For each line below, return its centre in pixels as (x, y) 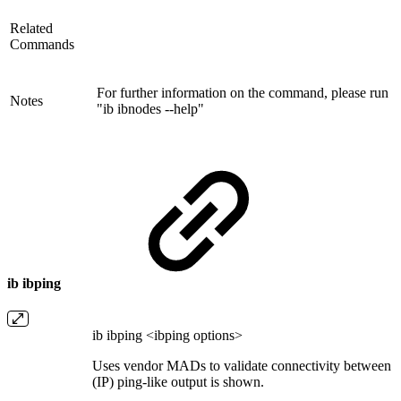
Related (31, 29)
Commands (42, 45)
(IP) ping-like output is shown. (178, 381)
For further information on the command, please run (243, 93)
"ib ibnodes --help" (150, 109)
